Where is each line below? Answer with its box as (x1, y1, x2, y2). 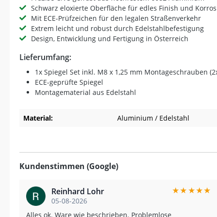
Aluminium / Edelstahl (117, 113, 189, 123)
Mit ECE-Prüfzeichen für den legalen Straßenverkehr (31, 13, 201, 23)
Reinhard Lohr (51, 186, 104, 197)
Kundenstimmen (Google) (19, 160, 118, 171)
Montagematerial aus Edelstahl (35, 87, 136, 97)
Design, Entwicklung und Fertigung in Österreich (31, 33, 188, 43)
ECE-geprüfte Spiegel (35, 77, 103, 87)
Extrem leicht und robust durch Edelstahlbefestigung (31, 23, 204, 33)
